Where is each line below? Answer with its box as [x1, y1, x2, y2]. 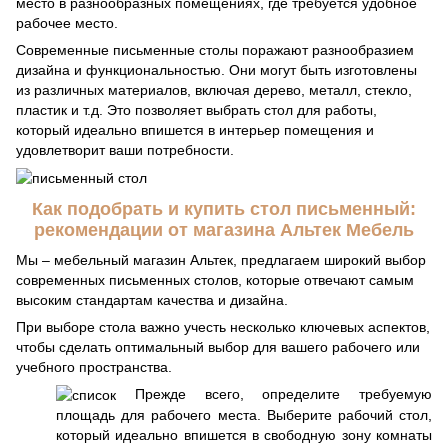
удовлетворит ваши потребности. [16, 142, 234, 158]
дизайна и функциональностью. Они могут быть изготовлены [16, 62, 417, 78]
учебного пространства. [16, 358, 176, 375]
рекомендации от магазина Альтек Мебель [34, 220, 414, 241]
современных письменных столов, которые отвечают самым [16, 271, 414, 288]
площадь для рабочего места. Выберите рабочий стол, [56, 407, 432, 424]
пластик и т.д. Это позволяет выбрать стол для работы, [16, 102, 377, 118]
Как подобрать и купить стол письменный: [32, 199, 416, 220]
